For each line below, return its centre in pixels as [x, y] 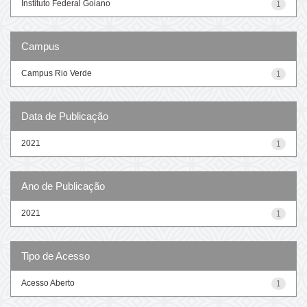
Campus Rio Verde [57, 73]
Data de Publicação [65, 116]
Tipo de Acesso [56, 256]
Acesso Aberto [48, 283]
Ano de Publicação [63, 186]
